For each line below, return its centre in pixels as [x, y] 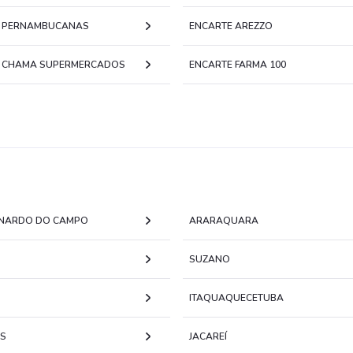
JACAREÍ [208, 336]
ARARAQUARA [224, 221]
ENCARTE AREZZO [231, 26]
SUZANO [210, 259]
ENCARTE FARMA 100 [238, 65]
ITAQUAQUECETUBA [236, 298]
